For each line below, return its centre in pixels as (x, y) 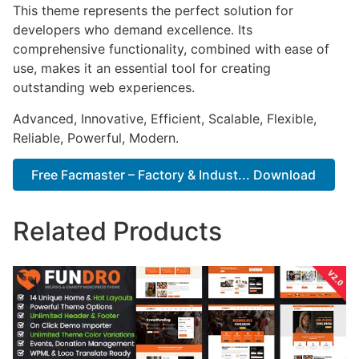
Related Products (117, 232)
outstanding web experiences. (104, 88)
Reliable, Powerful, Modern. (96, 137)
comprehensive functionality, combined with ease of (171, 49)
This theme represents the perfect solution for (153, 11)
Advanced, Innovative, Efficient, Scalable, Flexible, (165, 118)
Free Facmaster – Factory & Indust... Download (174, 174)
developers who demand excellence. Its (133, 30)
